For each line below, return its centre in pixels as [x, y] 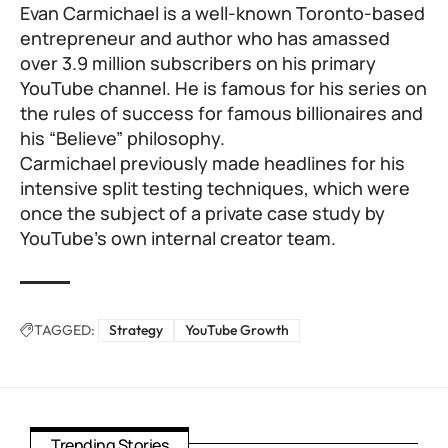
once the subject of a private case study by [202, 213]
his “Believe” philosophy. [122, 138]
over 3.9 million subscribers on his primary [198, 63]
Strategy [136, 330]
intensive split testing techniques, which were [215, 188]
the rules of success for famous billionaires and [221, 113]
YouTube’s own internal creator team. [178, 238]
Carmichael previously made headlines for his [212, 163]
